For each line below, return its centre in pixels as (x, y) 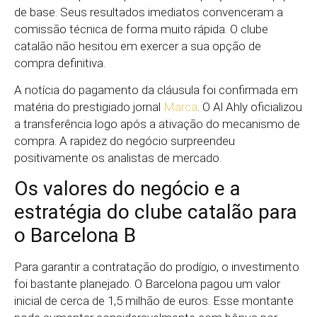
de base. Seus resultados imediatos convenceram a (149, 12)
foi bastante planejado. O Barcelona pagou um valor (147, 283)
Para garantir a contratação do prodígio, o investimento (157, 266)
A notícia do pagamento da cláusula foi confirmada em (156, 90)
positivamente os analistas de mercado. (118, 158)
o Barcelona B (75, 235)
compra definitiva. (60, 63)
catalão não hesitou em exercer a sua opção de (138, 46)
